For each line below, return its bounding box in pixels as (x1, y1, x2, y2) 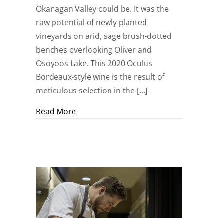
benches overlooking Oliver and (36, 44, 152, 55)
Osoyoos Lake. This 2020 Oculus (36, 58, 152, 69)
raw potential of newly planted (36, 17, 147, 28)
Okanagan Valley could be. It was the (36, 3, 169, 15)
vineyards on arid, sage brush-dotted (36, 31, 172, 42)
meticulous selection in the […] (36, 85, 147, 96)
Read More (36, 106, 76, 117)
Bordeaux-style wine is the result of (36, 72, 164, 83)
